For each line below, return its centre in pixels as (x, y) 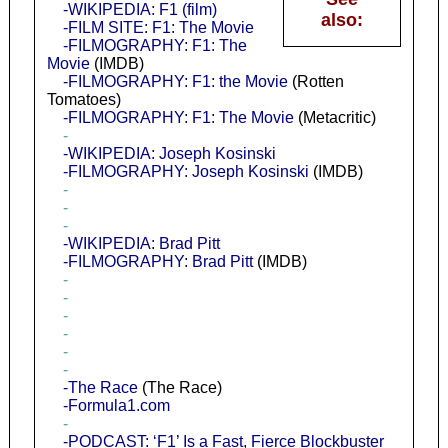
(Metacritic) (334, 117)
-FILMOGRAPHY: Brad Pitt (157, 261)
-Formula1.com (116, 405)
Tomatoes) (83, 99)
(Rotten (315, 81)
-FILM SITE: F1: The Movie (158, 27)
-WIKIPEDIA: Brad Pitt (141, 243)
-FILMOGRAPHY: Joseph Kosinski (185, 171)
